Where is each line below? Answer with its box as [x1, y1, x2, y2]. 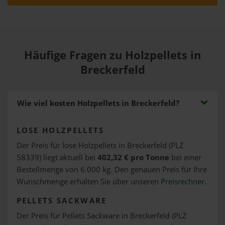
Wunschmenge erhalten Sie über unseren [16, 176, 161, 187]
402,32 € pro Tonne [97, 152, 169, 163]
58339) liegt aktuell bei [16, 152, 97, 163]
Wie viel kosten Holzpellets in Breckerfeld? [17, 98, 179, 108]
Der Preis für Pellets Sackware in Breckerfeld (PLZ [16, 210, 187, 221]
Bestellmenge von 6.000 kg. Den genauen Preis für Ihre [16, 164, 207, 175]
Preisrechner [160, 176, 204, 187]
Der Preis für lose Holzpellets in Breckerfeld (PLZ [16, 140, 184, 151]
